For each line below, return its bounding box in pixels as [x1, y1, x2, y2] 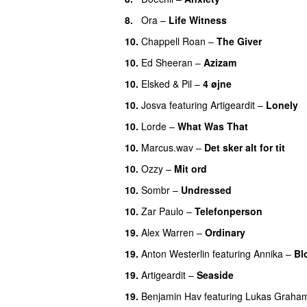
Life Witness [169, 12, 227, 27]
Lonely [266, 97, 298, 112]
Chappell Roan [141, 34, 206, 48]
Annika [254, 246, 283, 260]
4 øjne [203, 76, 232, 90]
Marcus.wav [141, 140, 193, 154]
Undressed [181, 182, 232, 197]
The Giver [217, 34, 262, 48]
